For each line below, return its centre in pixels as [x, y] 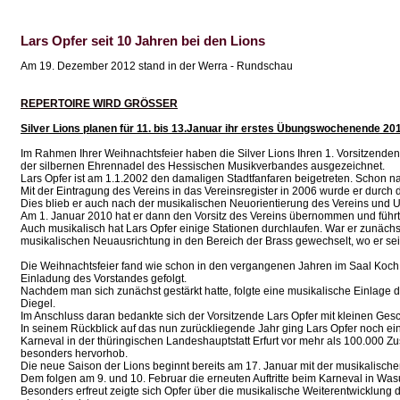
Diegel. [38, 304]
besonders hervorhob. [74, 354]
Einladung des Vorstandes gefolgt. [104, 279]
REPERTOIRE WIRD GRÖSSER [99, 104]
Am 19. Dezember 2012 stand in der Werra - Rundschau [157, 66]
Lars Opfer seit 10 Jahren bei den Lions [143, 41]
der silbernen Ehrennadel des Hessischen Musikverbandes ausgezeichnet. [203, 166]
